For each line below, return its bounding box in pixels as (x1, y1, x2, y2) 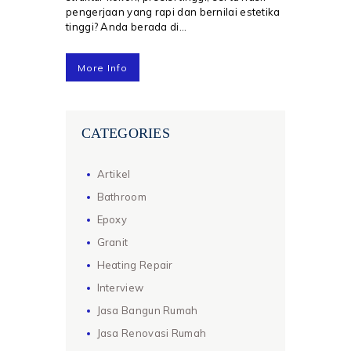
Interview (96, 280, 144, 294)
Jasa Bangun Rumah (96, 303, 198, 317)
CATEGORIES (81, 125, 170, 142)
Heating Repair (96, 258, 173, 271)
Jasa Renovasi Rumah (96, 326, 207, 339)
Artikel (96, 167, 131, 180)
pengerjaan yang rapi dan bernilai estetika (66, 5, 280, 19)
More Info (78, 62, 128, 74)
